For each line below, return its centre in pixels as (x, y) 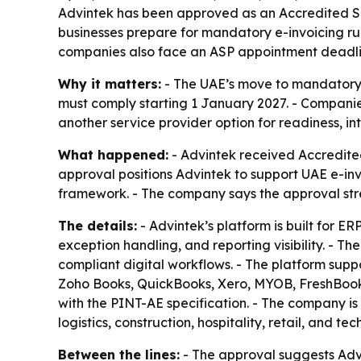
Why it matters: (110, 84)
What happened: (113, 155)
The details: (98, 226)
